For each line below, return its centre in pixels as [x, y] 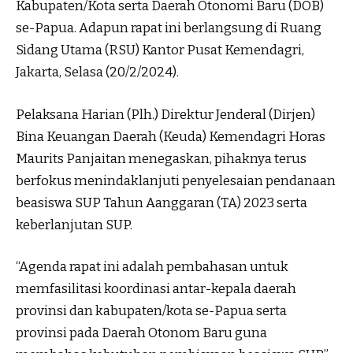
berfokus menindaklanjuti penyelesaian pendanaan [176, 180]
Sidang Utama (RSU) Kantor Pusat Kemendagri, [160, 50]
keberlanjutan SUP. [74, 225]
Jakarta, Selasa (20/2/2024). [97, 72]
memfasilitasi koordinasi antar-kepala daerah [156, 289]
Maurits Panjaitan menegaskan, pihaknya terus [161, 158]
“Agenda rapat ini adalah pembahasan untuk [152, 267]
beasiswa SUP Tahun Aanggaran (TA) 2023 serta [162, 203]
